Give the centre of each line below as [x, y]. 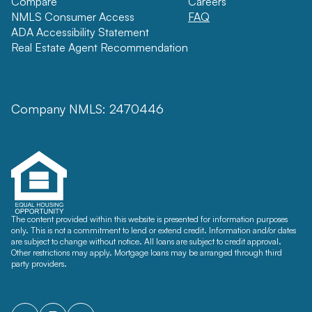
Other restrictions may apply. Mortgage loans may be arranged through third [147, 252]
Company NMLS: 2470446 [87, 109]
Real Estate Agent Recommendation [100, 47]
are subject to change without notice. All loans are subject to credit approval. [146, 241]
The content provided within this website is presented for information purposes [149, 219]
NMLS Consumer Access [73, 17]
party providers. [39, 264]
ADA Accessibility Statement [80, 32]
